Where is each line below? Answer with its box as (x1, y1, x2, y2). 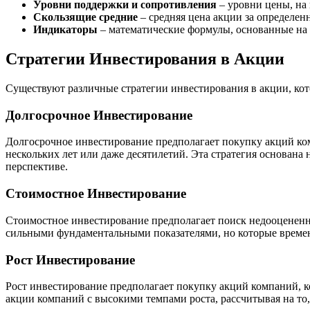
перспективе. (6, 161, 68, 173)
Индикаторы (33, 24, 98, 36)
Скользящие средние (33, 11, 138, 24)
